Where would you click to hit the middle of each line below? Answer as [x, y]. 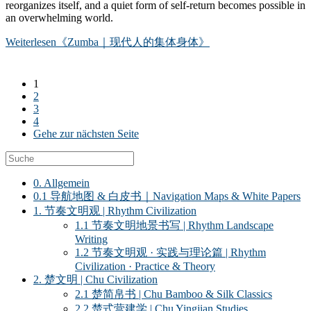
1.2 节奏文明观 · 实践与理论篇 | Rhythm [170, 252]
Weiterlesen [31, 42]
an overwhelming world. [59, 18]
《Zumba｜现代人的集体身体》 [133, 42]
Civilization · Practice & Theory [145, 266]
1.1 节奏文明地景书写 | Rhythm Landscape [174, 225]
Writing [91, 239]
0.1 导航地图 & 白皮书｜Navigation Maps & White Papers [167, 196]
